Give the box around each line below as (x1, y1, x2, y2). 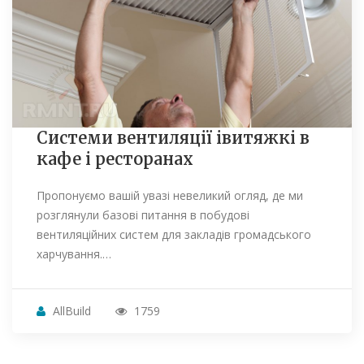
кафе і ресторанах (37, 149, 193, 170)
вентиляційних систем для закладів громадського (37, 227, 311, 243)
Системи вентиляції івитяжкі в (37, 128, 310, 149)
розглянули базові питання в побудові (37, 207, 249, 223)
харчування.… (37, 246, 111, 262)
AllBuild (53, 303, 91, 319)
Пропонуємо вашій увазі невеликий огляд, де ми (37, 188, 303, 204)
